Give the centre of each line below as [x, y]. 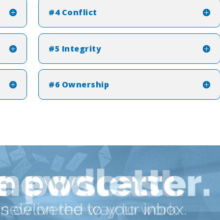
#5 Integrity [75, 48]
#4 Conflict [73, 13]
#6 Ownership [79, 85]
